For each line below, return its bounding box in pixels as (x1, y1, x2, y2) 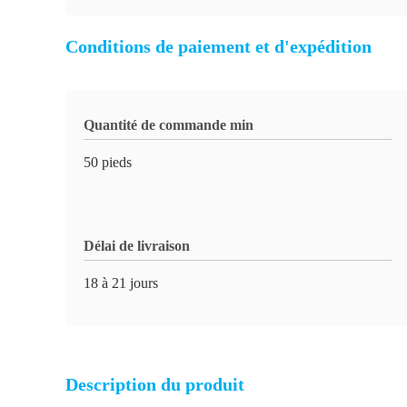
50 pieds (84, 154, 132, 170)
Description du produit (65, 374, 244, 394)
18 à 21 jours (84, 275, 158, 291)
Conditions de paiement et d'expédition (65, 36, 372, 56)
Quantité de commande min (84, 117, 253, 133)
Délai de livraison (84, 238, 190, 253)
